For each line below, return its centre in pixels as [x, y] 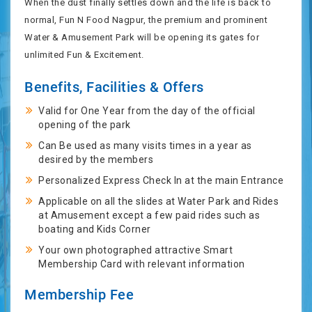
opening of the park [85, 125]
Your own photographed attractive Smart [135, 250]
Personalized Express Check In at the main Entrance [161, 180]
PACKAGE [38, 68]
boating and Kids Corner [95, 229]
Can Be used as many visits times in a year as [145, 146]
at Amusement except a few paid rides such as [149, 215]
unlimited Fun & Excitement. [84, 55]
